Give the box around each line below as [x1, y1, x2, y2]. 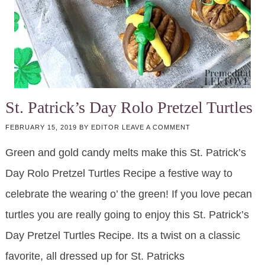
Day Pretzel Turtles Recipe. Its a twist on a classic [5, 230, 240, 242]
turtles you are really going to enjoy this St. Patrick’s [5, 209, 249, 221]
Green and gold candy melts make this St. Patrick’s [5, 147, 246, 159]
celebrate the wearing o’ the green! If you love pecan [5, 188, 252, 201]
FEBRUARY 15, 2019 [5, 124, 77, 131]
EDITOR [91, 124, 119, 131]
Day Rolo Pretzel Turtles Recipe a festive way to [5, 167, 232, 180]
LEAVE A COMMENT [121, 124, 190, 131]
